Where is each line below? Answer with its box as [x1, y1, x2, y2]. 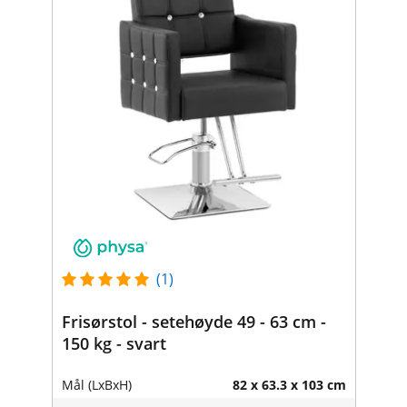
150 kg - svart [61, 332, 166, 354]
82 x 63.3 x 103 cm [232, 375, 346, 393]
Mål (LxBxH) [61, 375, 132, 393]
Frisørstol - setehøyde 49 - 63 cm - [61, 310, 326, 333]
